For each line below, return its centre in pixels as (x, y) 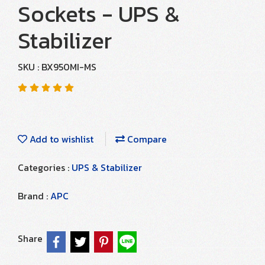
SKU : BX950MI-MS (57, 67)
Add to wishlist (60, 139)
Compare (146, 139)
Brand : (34, 196)
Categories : (45, 167)
